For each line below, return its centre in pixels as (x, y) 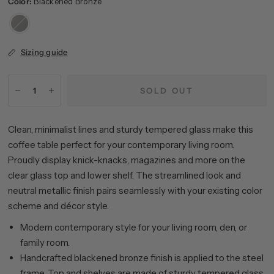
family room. (45, 243)
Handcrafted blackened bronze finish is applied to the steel (142, 258)
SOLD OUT (167, 90)
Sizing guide (44, 52)
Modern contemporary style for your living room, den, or (133, 227)
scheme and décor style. (58, 206)
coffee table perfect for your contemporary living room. (121, 145)
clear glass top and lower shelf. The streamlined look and (124, 175)
